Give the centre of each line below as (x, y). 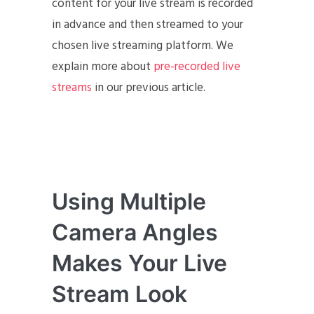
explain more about (103, 67)
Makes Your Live (139, 263)
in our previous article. (149, 88)
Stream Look (120, 294)
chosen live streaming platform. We (143, 46)
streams (72, 88)
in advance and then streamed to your (148, 25)
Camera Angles (135, 232)
